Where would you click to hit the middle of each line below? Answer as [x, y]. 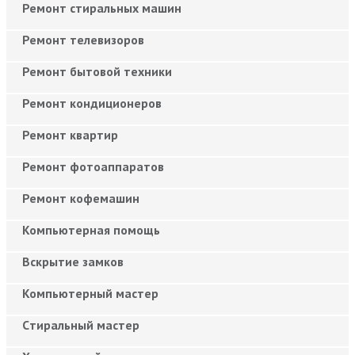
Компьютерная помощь [91, 229]
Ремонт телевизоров [83, 39]
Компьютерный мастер [90, 293]
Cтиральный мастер [81, 324]
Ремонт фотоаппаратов [93, 166]
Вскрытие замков [73, 261]
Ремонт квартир [70, 134]
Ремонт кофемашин [81, 198]
